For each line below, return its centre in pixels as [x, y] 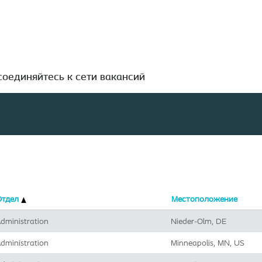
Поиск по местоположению [114, 68]
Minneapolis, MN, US [208, 243]
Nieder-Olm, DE [199, 221]
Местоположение [204, 199]
